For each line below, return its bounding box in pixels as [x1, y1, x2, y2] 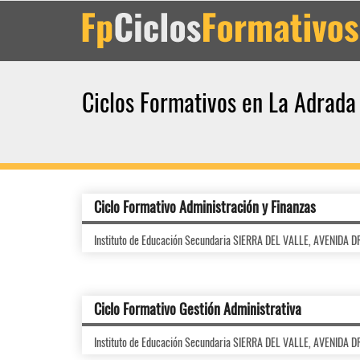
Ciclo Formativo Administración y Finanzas [94, 196, 316, 217]
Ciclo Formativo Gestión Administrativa [94, 298, 301, 319]
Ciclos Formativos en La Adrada [82, 84, 356, 120]
